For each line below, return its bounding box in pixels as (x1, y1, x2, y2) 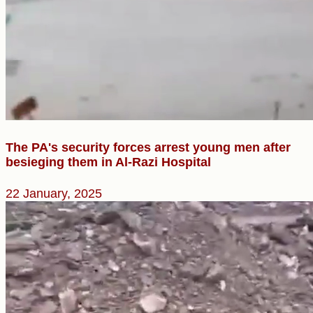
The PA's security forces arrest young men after (6, 140, 291, 155)
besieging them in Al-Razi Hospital (6, 155, 211, 170)
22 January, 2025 (6, 187, 102, 201)
